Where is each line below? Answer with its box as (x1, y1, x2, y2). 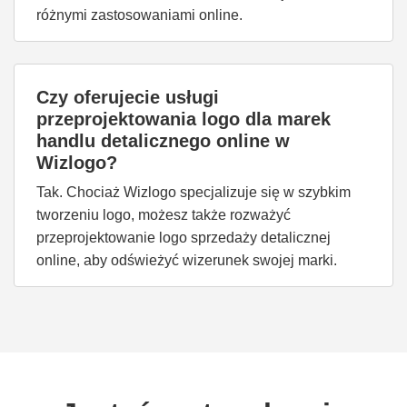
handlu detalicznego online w (36, 131, 290, 151)
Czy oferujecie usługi (36, 87, 219, 107)
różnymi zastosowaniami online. (36, 7, 243, 23)
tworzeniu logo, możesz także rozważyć (36, 207, 291, 223)
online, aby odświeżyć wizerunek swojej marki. (36, 253, 337, 268)
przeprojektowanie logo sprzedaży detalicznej (36, 230, 331, 245)
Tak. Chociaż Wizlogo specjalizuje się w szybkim (36, 184, 351, 200)
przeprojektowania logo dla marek (36, 109, 331, 129)
